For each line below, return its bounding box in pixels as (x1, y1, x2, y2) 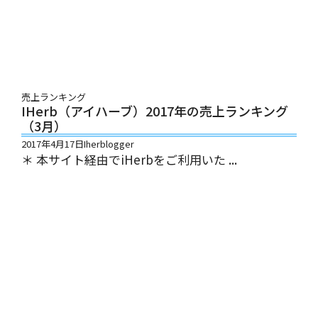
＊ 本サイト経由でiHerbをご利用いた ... (21, 150, 237, 168)
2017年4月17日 (21, 136, 84, 150)
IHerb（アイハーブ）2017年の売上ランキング (21, 101, 288, 120)
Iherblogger (84, 136, 134, 150)
